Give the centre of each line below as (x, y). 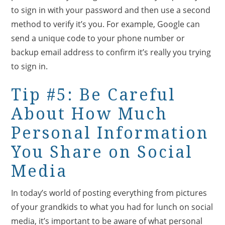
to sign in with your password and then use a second (111, 10)
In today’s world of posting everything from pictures (109, 193)
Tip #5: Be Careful (94, 95)
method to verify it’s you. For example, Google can (106, 24)
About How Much (90, 114)
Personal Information (110, 133)
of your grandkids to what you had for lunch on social (112, 207)
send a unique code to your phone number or (98, 38)
